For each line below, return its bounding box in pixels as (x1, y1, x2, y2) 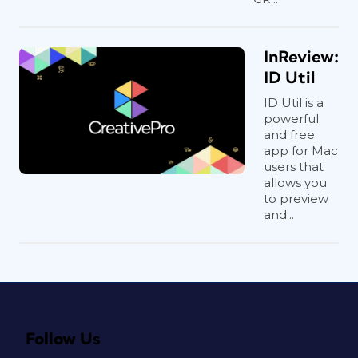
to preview (264, 190, 328, 206)
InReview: (264, 48, 339, 66)
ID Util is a (264, 94, 324, 110)
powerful (264, 110, 319, 126)
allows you (264, 174, 327, 190)
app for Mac (264, 142, 338, 158)
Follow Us (26, 330, 101, 348)
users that (264, 158, 324, 174)
